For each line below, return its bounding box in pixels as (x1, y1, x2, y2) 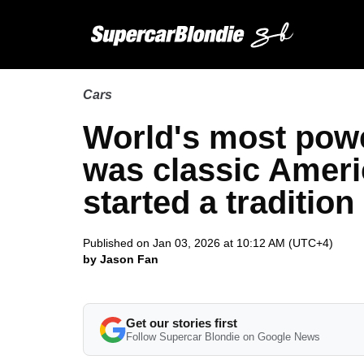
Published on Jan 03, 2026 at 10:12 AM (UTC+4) (83, 236, 333, 249)
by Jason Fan (83, 253, 158, 266)
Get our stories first (126, 316, 237, 330)
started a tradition (83, 184, 354, 220)
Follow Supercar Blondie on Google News (126, 331, 320, 343)
